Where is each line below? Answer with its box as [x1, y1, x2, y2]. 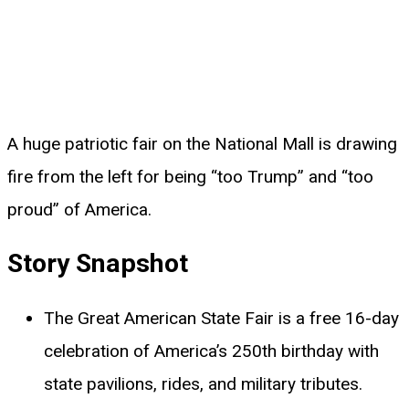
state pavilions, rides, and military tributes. [44, 373, 362, 395]
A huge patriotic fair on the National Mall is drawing [7, 132, 397, 154]
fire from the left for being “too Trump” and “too [7, 165, 373, 187]
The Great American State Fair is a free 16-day [44, 308, 399, 330]
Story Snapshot [7, 248, 188, 279]
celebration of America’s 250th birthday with [44, 341, 379, 362]
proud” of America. [7, 198, 152, 220]
